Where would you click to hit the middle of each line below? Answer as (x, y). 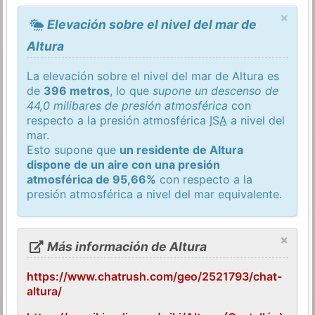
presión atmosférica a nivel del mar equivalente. (155, 194)
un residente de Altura (182, 149)
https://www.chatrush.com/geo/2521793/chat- (155, 276)
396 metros (77, 90)
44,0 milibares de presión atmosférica (128, 105)
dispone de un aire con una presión (124, 164)
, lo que (131, 90)
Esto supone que (73, 149)
